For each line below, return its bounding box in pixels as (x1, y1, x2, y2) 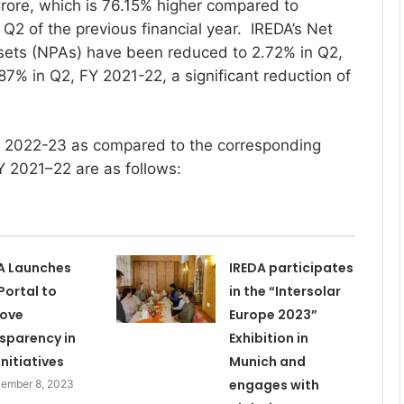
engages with (228, 375, 319, 394)
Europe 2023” (228, 305, 317, 324)
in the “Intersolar (228, 281, 341, 300)
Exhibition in (228, 328, 308, 347)
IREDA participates (228, 258, 353, 277)
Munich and (228, 352, 306, 371)
